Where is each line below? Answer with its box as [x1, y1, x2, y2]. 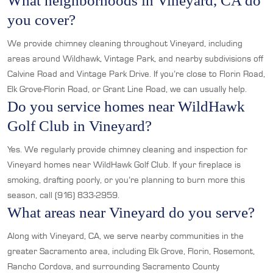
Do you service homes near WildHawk [7, 98, 245, 115]
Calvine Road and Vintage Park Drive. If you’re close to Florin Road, [7, 68, 265, 79]
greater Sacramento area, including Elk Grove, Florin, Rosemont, [7, 246, 255, 257]
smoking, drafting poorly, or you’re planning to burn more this [7, 174, 245, 185]
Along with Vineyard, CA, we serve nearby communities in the [7, 230, 244, 241]
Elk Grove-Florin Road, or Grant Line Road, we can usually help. [7, 83, 247, 94]
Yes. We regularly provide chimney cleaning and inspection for [7, 144, 247, 155]
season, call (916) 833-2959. [7, 190, 119, 200]
